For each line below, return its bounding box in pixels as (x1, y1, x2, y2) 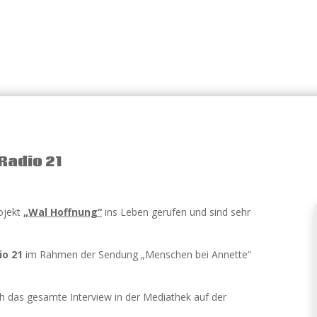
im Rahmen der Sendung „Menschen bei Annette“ (23, 248, 251, 261)
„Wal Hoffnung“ (23, 205, 102, 219)
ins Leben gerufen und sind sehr (102, 205, 250, 219)
